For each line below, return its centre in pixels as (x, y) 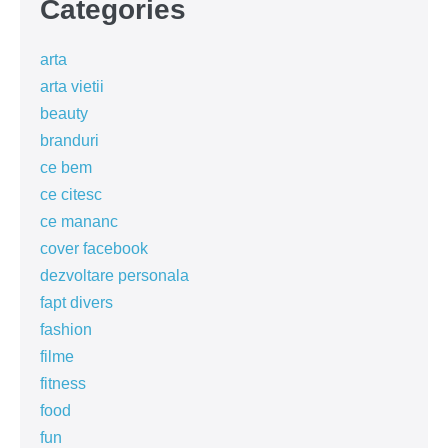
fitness (63, 383)
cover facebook (94, 248)
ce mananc (79, 221)
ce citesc (71, 194)
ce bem (66, 167)
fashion (66, 329)
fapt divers (76, 302)
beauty (64, 113)
